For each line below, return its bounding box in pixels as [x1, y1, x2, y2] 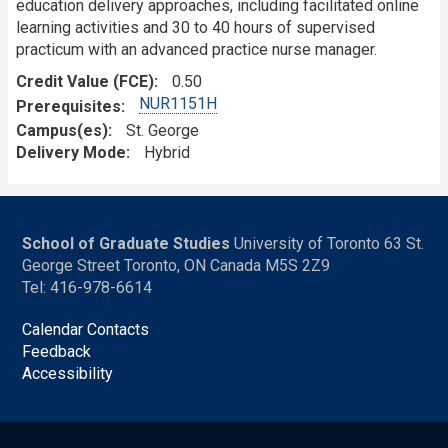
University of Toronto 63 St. [230, 233, 425, 253]
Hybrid [144, 142, 190, 162]
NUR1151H [139, 93, 217, 113]
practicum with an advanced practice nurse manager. [16, 39, 377, 59]
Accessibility [22, 363, 114, 383]
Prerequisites [16, 96, 121, 116]
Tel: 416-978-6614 [22, 277, 153, 297]
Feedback [22, 341, 92, 361]
